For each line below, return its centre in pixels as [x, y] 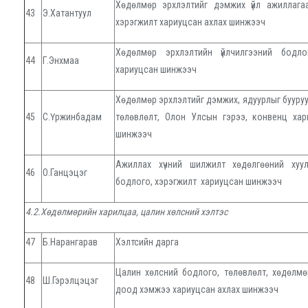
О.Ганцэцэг [65, 173]
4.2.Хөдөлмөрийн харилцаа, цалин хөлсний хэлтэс [126, 212]
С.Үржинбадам [72, 117]
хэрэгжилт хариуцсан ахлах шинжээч [190, 22]
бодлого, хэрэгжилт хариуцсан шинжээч [199, 182]
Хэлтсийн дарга [147, 242]
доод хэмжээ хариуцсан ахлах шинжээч [197, 290]
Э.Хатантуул [67, 13]
